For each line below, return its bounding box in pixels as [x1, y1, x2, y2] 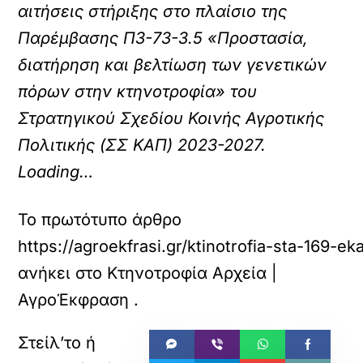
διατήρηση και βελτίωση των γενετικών [18, 55, 327, 75]
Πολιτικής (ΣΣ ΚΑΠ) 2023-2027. [18, 135, 267, 155]
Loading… [18, 162, 94, 181]
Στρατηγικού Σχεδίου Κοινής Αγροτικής [18, 109, 325, 128]
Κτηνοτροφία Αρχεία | [107, 263, 278, 283]
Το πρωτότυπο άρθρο [18, 210, 182, 229]
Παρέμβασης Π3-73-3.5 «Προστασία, [18, 28, 309, 48]
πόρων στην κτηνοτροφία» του [18, 82, 258, 101]
